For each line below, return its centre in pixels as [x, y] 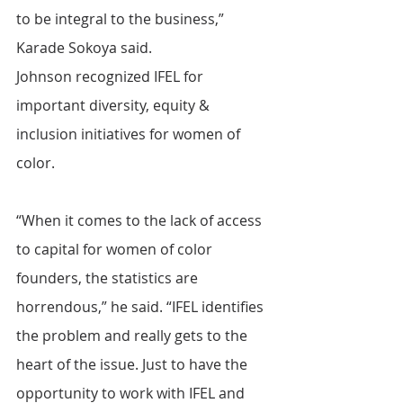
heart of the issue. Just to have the [134, 365]
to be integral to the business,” [122, 19]
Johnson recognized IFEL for [112, 77]
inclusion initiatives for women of [130, 134]
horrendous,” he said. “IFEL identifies [142, 307]
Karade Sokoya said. [84, 48]
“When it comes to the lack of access [141, 221]
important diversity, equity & [115, 106]
